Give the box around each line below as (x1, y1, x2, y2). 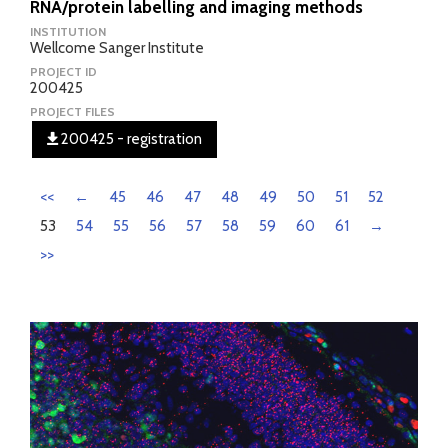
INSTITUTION (30, 24, 106, 39)
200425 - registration (58, 130, 202, 148)
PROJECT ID (30, 64, 97, 79)
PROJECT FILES (30, 104, 115, 119)
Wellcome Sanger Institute (30, 39, 204, 57)
